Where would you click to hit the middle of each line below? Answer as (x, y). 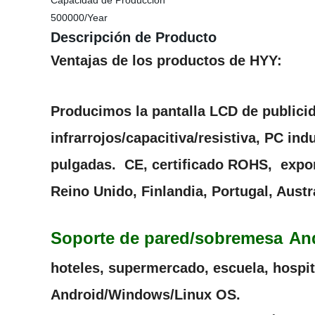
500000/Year (79, 18)
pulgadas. (88, 165)
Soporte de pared (120, 238)
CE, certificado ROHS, (200, 165)
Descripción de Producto (134, 37)
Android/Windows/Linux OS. (146, 295)
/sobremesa (236, 238)
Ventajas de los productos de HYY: (166, 60)
